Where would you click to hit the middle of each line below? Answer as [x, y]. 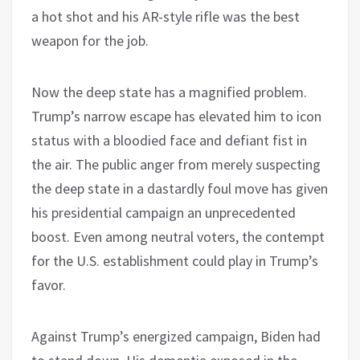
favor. [49, 284]
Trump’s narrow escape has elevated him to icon [176, 116]
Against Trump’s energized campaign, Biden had [176, 336]
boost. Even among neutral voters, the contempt [178, 236]
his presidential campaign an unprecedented [164, 212]
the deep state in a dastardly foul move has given [180, 188]
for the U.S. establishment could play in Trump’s [175, 260]
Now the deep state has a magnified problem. [169, 92]
